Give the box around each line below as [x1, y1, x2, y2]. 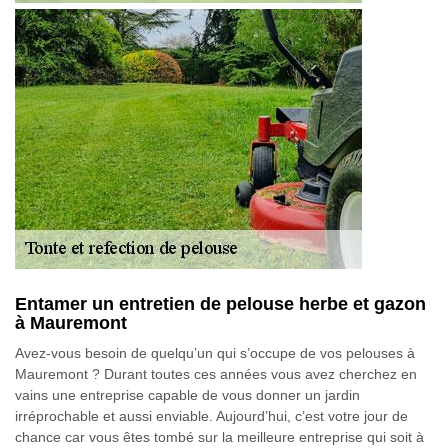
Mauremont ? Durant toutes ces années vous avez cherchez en [15, 366, 417, 382]
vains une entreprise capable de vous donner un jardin [15, 387, 360, 403]
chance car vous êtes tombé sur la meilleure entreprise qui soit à [15, 429, 424, 445]
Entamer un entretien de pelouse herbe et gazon [15, 294, 426, 314]
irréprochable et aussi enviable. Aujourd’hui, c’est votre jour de [15, 408, 408, 424]
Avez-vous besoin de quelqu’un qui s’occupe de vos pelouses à [15, 345, 415, 361]
